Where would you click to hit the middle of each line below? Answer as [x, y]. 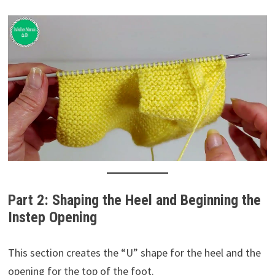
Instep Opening [52, 218]
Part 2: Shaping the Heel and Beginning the [134, 200]
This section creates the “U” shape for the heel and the [134, 252]
